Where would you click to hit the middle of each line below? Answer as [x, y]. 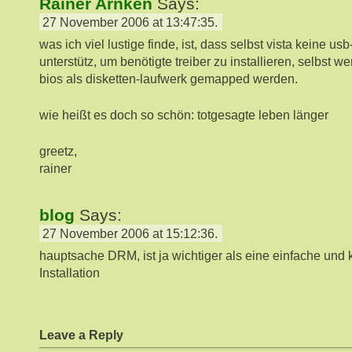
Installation [70, 273]
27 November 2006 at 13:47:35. [130, 22]
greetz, [58, 151]
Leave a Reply [81, 335]
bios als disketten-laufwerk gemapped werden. [169, 79]
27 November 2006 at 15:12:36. [130, 233]
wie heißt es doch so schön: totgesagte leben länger [184, 115]
